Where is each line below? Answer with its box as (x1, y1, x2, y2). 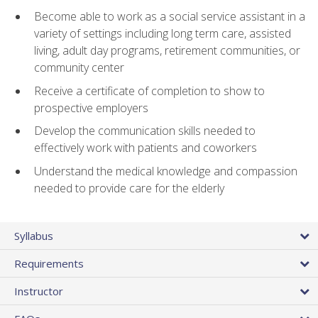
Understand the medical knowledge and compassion (34, 163, 297, 179)
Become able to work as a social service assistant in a (34, 9, 305, 25)
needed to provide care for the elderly (34, 180, 224, 196)
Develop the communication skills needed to (34, 123, 256, 139)
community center (34, 60, 124, 76)
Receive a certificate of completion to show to (34, 82, 265, 99)
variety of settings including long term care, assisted (34, 26, 291, 42)
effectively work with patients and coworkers (34, 140, 257, 156)
